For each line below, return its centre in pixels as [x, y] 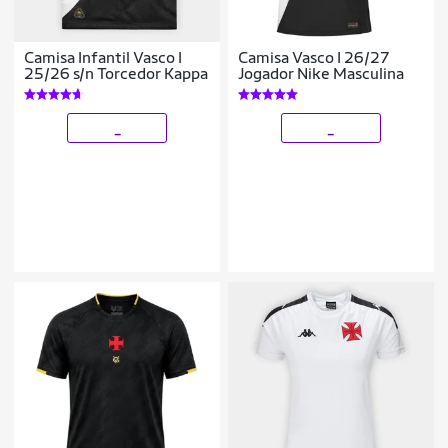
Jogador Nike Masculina [321, 74]
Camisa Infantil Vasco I [103, 58]
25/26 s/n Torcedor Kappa [116, 74]
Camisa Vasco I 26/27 [314, 58]
